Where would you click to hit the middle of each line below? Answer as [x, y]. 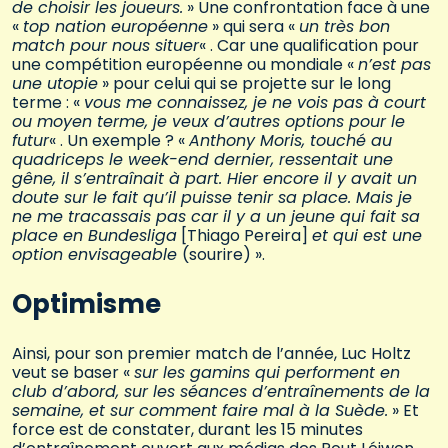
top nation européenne [115, 26]
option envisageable [97, 254]
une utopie [55, 83]
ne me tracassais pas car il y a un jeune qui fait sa [216, 216]
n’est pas [394, 64]
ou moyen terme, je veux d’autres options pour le [208, 121]
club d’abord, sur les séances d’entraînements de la [221, 392]
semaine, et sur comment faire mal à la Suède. [200, 411]
